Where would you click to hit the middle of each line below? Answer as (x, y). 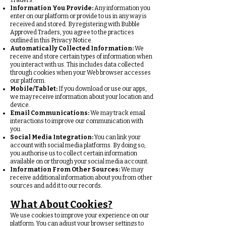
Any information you (122, 8)
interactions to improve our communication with (77, 121)
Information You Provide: (52, 8)
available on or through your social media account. (79, 161)
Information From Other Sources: (65, 169)
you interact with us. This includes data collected (77, 65)
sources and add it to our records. (56, 186)
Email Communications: (50, 113)
